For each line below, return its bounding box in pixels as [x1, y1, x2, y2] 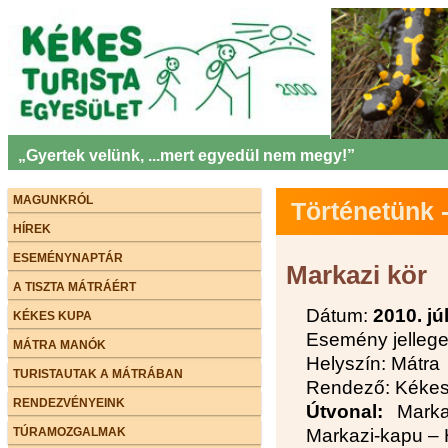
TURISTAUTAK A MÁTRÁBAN [13, 366, 183, 381]
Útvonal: [306, 401, 383, 423]
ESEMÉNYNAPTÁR [13, 250, 123, 265]
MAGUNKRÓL [13, 192, 93, 207]
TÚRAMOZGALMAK [13, 424, 126, 439]
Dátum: [306, 305, 373, 327]
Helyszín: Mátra [306, 353, 440, 375]
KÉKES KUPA [13, 308, 92, 323]
